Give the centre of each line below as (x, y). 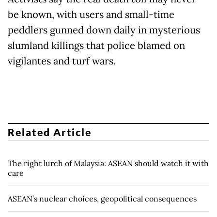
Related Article (50, 132)
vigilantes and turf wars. (62, 61)
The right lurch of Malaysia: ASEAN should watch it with (108, 163)
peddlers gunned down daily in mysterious (104, 30)
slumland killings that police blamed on (96, 45)
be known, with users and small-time (91, 14)
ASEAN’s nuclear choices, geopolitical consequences (102, 199)
